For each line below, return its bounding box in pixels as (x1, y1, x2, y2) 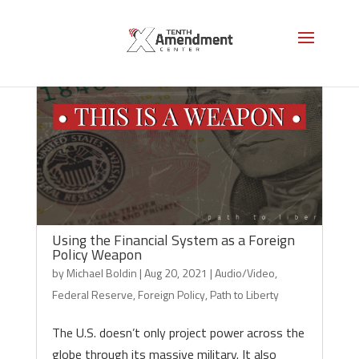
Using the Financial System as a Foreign (51, 229, 295, 251)
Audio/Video (214, 264, 275, 281)
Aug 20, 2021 (143, 264, 208, 281)
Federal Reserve (51, 286, 133, 303)
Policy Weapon (51, 244, 142, 265)
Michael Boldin (66, 264, 137, 281)
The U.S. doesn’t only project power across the (51, 323, 305, 342)
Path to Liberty (209, 286, 279, 303)
